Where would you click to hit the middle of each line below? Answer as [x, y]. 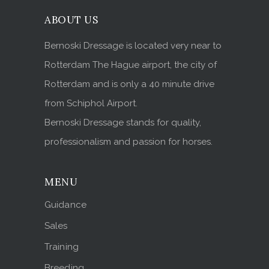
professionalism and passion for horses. [128, 142]
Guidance [65, 205]
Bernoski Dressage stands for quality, [123, 123]
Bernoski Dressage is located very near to [133, 46]
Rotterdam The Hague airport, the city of [131, 65]
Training [62, 247]
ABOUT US [71, 20]
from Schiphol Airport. [91, 104]
